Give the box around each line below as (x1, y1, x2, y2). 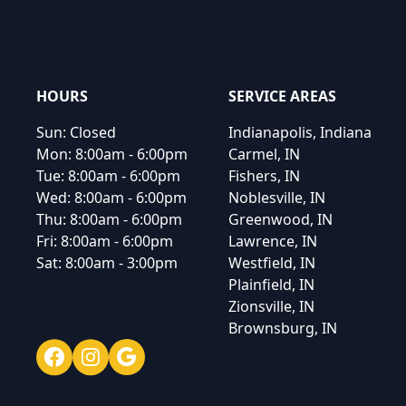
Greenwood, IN (228, 209, 333, 229)
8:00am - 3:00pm (65, 253, 178, 273)
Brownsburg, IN (228, 318, 337, 338)
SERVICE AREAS (228, 86, 336, 106)
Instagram (72, 339, 143, 359)
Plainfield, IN (228, 275, 314, 295)
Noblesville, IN (228, 188, 325, 208)
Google (108, 339, 158, 359)
